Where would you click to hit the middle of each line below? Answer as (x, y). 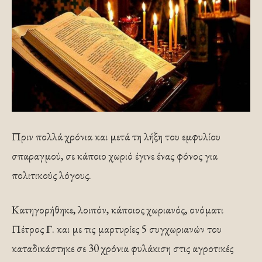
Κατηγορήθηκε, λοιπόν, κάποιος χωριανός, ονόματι (118, 209)
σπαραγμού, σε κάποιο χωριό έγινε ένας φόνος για (115, 156)
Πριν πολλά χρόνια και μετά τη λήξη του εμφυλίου (116, 136)
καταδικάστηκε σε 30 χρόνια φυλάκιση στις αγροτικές (123, 248)
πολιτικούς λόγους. (51, 175)
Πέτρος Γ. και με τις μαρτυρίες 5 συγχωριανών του (117, 229)
